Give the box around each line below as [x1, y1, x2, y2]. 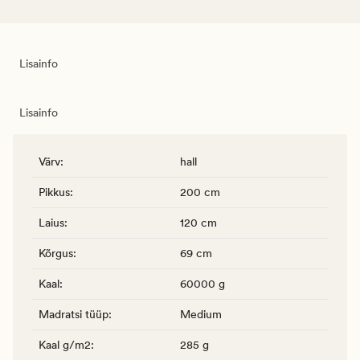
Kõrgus [39, 246, 73, 260]
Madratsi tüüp [39, 307, 108, 321]
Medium [180, 307, 222, 321]
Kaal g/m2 [39, 337, 91, 351]
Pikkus [39, 185, 70, 198]
